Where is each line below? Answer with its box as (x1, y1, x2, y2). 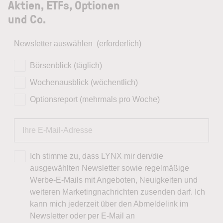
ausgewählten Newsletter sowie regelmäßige (30, 163, 189, 172)
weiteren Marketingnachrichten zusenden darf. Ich (30, 187, 205, 196)
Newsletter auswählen (14, 39, 93, 48)
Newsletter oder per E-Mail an (30, 211, 135, 220)
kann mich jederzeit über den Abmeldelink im (30, 199, 188, 208)
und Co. (8, 10, 46, 27)
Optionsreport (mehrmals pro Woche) (30, 95, 160, 104)
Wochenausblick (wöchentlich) (30, 78, 138, 87)
